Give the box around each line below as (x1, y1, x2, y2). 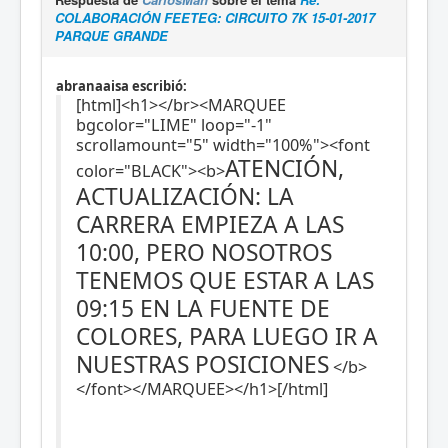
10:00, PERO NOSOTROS (76, 237, 332, 269)
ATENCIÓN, (225, 153, 344, 185)
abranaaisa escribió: (56, 77, 187, 96)
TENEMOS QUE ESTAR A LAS (76, 265, 374, 297)
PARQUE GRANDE (55, 26, 168, 46)
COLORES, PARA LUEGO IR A (76, 321, 378, 353)
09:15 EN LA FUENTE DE (76, 293, 330, 325)
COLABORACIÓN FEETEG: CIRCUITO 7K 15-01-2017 (55, 8, 375, 28)
